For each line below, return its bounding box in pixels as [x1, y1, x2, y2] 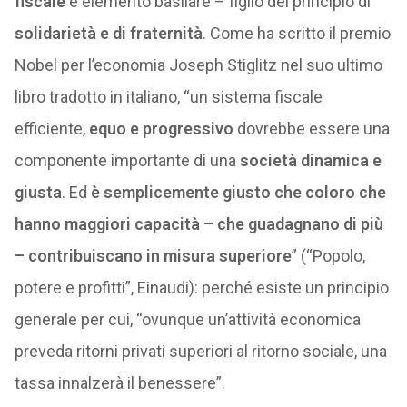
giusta [14, 183, 62, 202]
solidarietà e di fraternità [14, 24, 203, 43]
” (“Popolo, [291, 246, 365, 265]
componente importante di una [14, 151, 240, 170]
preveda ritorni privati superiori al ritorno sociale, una [14, 342, 387, 361]
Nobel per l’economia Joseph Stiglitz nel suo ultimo [14, 55, 382, 74]
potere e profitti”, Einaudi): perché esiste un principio [14, 278, 389, 297]
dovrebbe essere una [233, 119, 390, 138]
